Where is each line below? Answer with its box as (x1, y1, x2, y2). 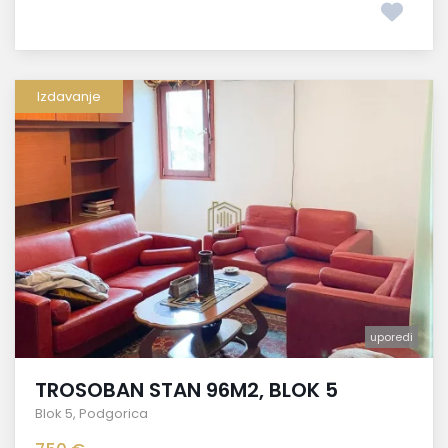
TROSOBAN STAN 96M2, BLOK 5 (35, 376, 338, 405)
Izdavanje (37, 86, 101, 106)
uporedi (370, 329, 413, 346)
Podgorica (79, 404, 148, 424)
